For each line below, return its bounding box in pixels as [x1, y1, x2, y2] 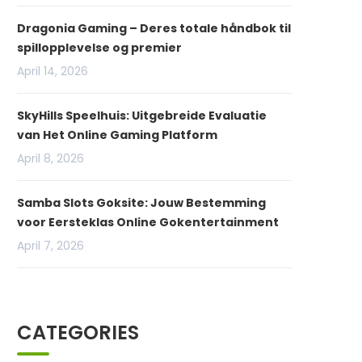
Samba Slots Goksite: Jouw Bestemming [17, 195, 266, 211]
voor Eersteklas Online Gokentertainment [17, 214, 279, 230]
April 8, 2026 [17, 150, 84, 166]
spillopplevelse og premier [17, 40, 182, 56]
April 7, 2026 [17, 238, 84, 254]
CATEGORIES [17, 319, 139, 346]
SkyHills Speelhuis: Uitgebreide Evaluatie [17, 107, 267, 124]
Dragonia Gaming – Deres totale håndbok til [17, 20, 291, 36]
